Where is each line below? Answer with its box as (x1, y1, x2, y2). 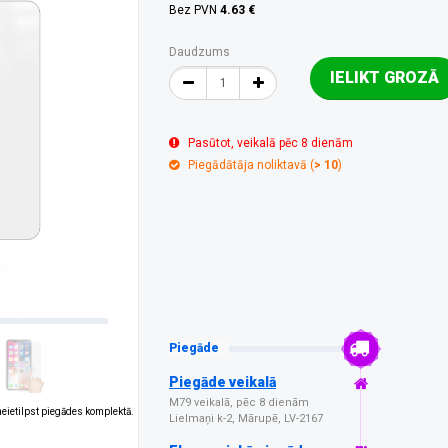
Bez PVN (169, 3, 220, 17)
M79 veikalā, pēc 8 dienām (169, 396, 309, 409)
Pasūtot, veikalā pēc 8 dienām (188, 136, 353, 150)
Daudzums (169, 45, 230, 59)
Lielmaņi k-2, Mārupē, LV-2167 (169, 412, 323, 425)
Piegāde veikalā (169, 374, 276, 390)
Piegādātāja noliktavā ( (188, 158, 314, 172)
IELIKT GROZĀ (330, 68, 439, 87)
